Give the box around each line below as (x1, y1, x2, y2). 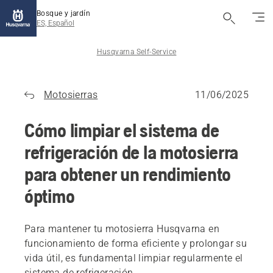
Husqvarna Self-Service (96, 48, 177, 56)
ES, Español (37, 19, 74, 27)
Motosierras (44, 89, 98, 101)
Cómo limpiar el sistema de (24, 119, 219, 141)
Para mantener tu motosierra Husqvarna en (24, 223, 219, 235)
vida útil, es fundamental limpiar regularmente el (24, 252, 243, 264)
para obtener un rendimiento (24, 163, 231, 185)
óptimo (24, 185, 75, 207)
